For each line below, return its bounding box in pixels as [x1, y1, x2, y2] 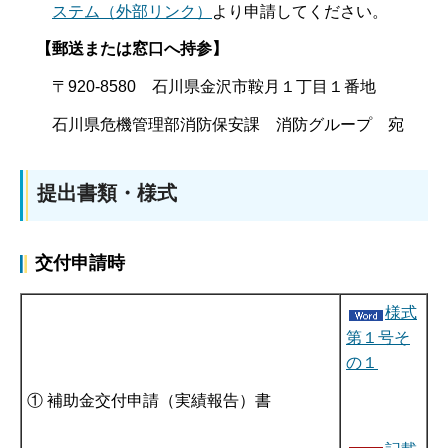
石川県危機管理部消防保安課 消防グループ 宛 [36, 115, 404, 133]
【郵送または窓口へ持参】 [36, 40, 228, 58]
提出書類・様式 [37, 181, 177, 204]
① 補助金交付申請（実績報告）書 [27, 391, 271, 409]
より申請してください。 [212, 2, 388, 20]
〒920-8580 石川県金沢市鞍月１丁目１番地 [36, 78, 376, 96]
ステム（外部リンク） [52, 2, 212, 20]
